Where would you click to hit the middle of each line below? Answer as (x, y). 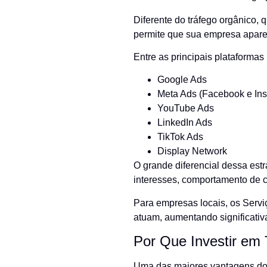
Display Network (192, 151)
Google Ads (182, 80)
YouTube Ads (186, 108)
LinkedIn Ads (185, 123)
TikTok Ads (180, 137)
